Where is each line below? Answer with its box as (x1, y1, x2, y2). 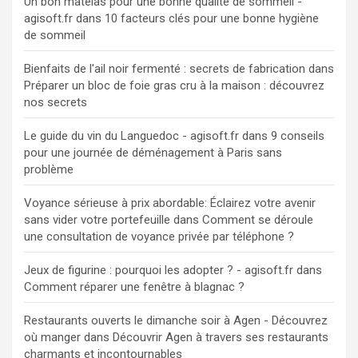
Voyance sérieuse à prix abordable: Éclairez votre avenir (24, 196, 316, 211)
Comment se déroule (202, 213, 313, 228)
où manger (24, 330, 81, 345)
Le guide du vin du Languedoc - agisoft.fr (24, 129, 239, 144)
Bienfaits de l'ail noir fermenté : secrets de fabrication (24, 62, 305, 77)
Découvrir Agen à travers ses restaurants (113, 330, 328, 345)
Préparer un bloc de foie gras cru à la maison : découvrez (24, 78, 324, 93)
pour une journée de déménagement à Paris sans (24, 145, 282, 161)
